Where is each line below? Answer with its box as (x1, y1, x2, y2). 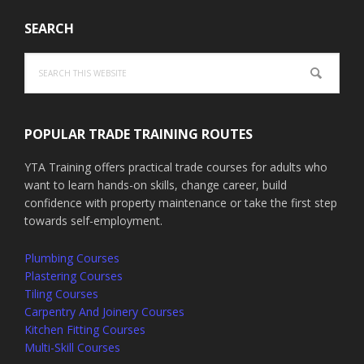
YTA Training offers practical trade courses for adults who (24, 159, 327, 175)
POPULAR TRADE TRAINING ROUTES (24, 125, 253, 143)
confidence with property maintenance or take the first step (24, 195, 337, 210)
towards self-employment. (24, 213, 162, 228)
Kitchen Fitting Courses (24, 322, 145, 337)
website (24, 89, 64, 104)
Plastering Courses (24, 268, 123, 284)
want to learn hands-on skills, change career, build (24, 177, 287, 193)
